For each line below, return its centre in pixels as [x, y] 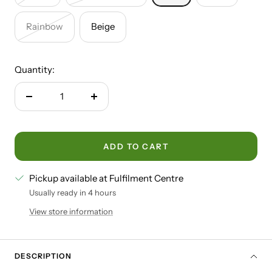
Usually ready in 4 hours [73, 193]
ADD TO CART [136, 147]
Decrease [48, 103]
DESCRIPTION [43, 256]
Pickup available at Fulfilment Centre [106, 178]
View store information [71, 212]
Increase [111, 103]
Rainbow [45, 27]
